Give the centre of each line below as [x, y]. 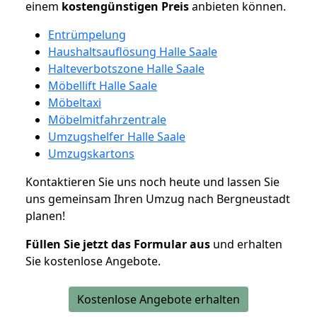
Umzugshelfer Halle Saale [117, 136]
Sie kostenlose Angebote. [93, 261]
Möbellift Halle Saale [103, 85]
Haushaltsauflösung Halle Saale [133, 51]
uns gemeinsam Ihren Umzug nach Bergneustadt [158, 198]
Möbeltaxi [75, 102]
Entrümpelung [87, 34]
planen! [45, 215]
